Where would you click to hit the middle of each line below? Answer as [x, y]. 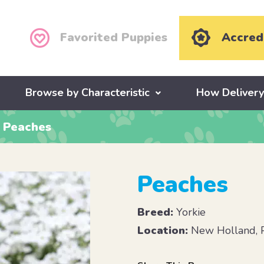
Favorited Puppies [114, 38]
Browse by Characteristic [88, 93]
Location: [163, 231]
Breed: [156, 212]
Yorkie [190, 212]
